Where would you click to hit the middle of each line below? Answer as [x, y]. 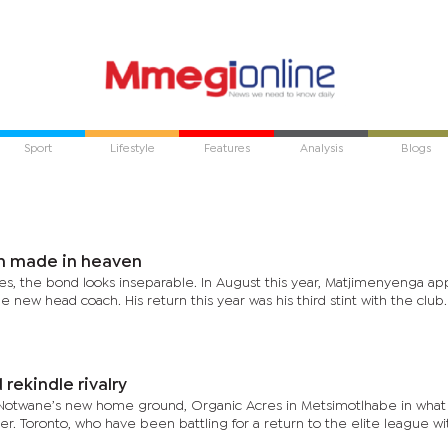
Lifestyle [132, 149]
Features [226, 149]
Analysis [321, 149]
